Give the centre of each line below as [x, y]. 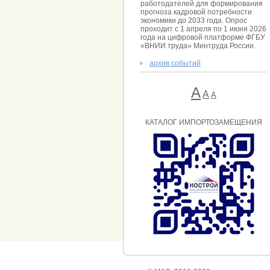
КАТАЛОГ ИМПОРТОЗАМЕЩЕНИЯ [204, 122]
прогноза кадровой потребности [196, 12]
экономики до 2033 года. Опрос [194, 20]
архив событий [175, 63]
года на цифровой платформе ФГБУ [203, 37]
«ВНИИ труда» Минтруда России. [198, 46]
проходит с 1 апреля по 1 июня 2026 [203, 29]
